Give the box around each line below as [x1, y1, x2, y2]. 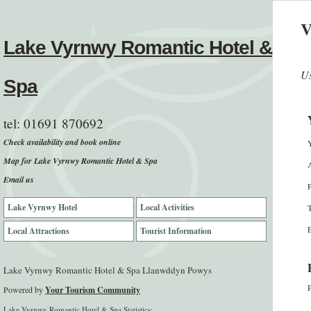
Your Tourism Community [45, 284, 140, 296]
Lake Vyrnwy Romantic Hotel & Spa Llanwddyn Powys [3, 264, 212, 276]
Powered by [3, 284, 45, 295]
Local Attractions [8, 225, 69, 237]
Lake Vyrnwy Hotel [8, 201, 77, 213]
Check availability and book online [3, 136, 121, 148]
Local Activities [140, 201, 195, 213]
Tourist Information [140, 225, 212, 237]
